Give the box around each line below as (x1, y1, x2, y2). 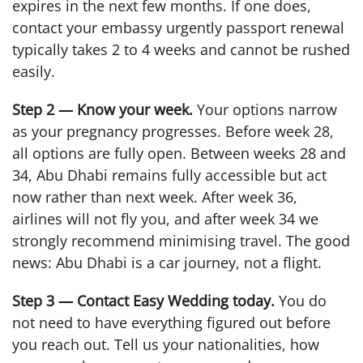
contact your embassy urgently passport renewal (12, 17, 344, 37)
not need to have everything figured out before (12, 312, 331, 332)
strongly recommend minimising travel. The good (12, 230, 350, 250)
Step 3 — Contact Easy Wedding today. (12, 290, 275, 310)
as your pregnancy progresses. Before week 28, (12, 121, 334, 141)
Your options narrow (193, 99, 337, 119)
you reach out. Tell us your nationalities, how (12, 334, 319, 354)
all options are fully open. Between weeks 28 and (12, 143, 346, 163)
